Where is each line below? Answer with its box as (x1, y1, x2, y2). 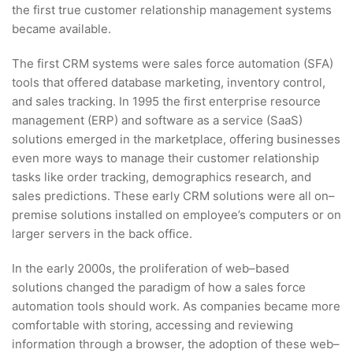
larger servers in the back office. (12, 225, 192, 241)
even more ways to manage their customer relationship (12, 150, 319, 165)
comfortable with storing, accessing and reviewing (12, 317, 293, 333)
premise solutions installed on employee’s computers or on (12, 206, 341, 222)
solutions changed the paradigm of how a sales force (12, 279, 306, 295)
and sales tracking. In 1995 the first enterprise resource (12, 93, 321, 109)
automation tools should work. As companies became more (12, 298, 340, 314)
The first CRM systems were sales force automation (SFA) (12, 55, 333, 71)
